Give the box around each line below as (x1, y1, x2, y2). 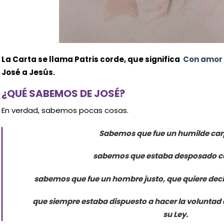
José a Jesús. (1, 66, 55, 77)
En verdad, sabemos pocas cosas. (1, 105, 128, 115)
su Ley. (163, 209, 188, 219)
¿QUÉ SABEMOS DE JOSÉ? (1, 86, 125, 100)
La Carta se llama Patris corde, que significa (1, 53, 183, 64)
